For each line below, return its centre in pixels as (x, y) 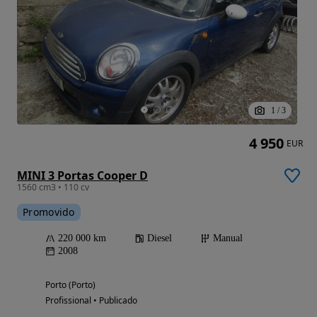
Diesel (160, 238)
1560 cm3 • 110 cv (53, 187)
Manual (228, 238)
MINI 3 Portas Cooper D (82, 175)
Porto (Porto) (70, 284)
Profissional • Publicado (91, 300)
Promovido (49, 212)
